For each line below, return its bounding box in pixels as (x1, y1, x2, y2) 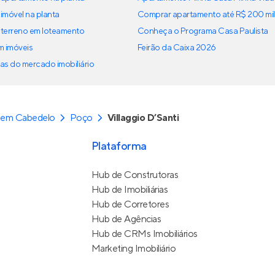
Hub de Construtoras (91, 169, 179, 182)
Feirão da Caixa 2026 (137, 42, 216, 54)
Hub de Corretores (91, 198, 169, 211)
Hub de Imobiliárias (91, 184, 168, 196)
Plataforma (91, 139, 147, 154)
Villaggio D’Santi (107, 112, 179, 125)
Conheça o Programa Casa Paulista (137, 26, 268, 37)
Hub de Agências (91, 213, 161, 226)
